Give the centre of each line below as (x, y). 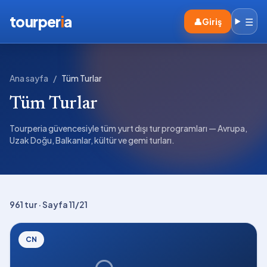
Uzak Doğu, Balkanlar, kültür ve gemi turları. (92, 140)
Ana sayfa (29, 78)
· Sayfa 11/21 (62, 204)
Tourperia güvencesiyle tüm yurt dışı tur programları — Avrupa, (128, 128)
